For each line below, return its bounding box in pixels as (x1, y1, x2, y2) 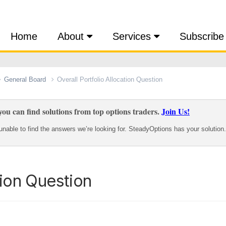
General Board (4, 75, 48, 83)
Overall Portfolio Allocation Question (57, 75, 162, 83)
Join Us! (161, 105, 190, 117)
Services (112, 31, 154, 42)
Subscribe (180, 31, 224, 42)
